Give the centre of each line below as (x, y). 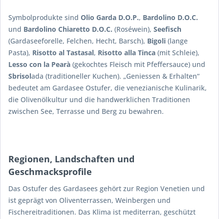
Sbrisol (20, 76)
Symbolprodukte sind (44, 18)
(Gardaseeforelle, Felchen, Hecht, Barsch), (78, 41)
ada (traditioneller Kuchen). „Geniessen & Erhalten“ (115, 76)
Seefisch (167, 29)
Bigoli (156, 41)
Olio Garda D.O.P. (110, 18)
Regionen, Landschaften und (71, 159)
